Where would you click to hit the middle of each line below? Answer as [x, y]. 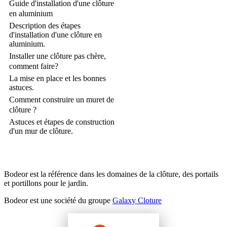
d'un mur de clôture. [41, 131]
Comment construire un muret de [62, 100]
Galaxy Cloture [137, 201]
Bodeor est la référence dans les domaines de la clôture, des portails [111, 174]
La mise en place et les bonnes [58, 79]
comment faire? [34, 66]
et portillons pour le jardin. [46, 183]
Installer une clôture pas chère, [58, 56]
